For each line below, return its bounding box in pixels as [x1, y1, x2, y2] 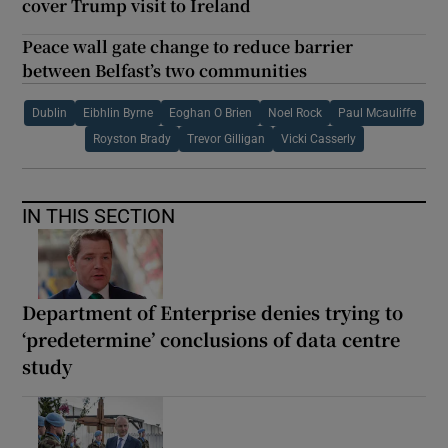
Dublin [32, 107, 67, 120]
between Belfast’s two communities [22, 59, 308, 83]
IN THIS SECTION [22, 206, 176, 227]
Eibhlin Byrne [83, 107, 153, 120]
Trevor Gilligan [186, 133, 265, 146]
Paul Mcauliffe [338, 107, 416, 120]
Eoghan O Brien [169, 107, 252, 120]
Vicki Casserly [280, 133, 356, 146]
